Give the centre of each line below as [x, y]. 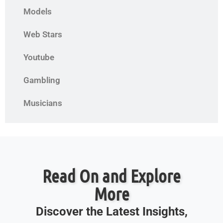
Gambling [42, 80]
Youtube [39, 57]
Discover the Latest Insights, [111, 212]
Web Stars [43, 35]
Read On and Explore [111, 176]
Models [38, 12]
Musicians [43, 103]
